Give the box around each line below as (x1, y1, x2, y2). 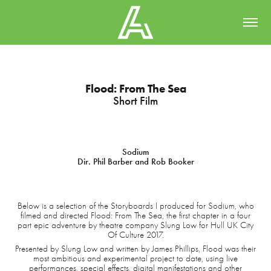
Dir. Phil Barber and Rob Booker (77, 156, 194, 167)
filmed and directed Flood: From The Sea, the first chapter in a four (21, 210, 250, 221)
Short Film (113, 94, 158, 108)
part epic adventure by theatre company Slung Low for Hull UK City (18, 220, 253, 230)
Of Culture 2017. (107, 229, 164, 240)
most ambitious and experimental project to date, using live (33, 253, 238, 264)
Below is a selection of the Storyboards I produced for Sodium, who (17, 200, 254, 211)
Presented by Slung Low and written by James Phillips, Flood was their (15, 243, 256, 254)
